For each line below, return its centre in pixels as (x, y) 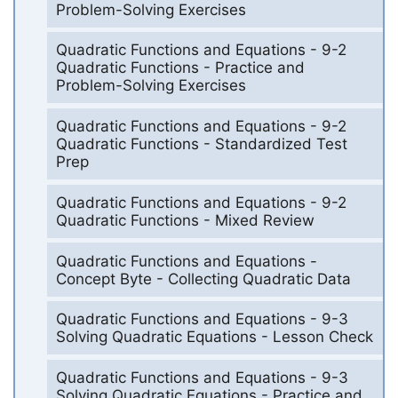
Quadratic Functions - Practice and (180, 68)
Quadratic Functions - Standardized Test (201, 144)
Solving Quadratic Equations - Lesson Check (214, 337)
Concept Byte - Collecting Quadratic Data (203, 279)
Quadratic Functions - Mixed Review (185, 220)
